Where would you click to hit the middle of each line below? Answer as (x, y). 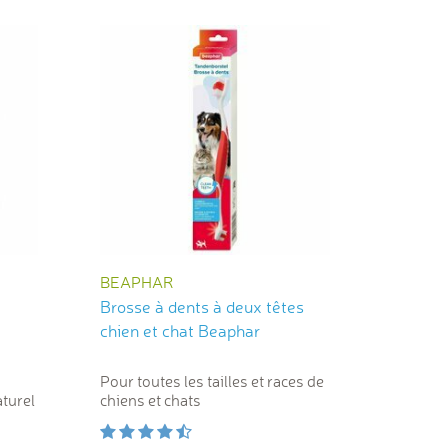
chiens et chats (150, 400)
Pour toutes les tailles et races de (211, 381)
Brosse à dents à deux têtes (201, 307)
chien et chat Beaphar (179, 331)
